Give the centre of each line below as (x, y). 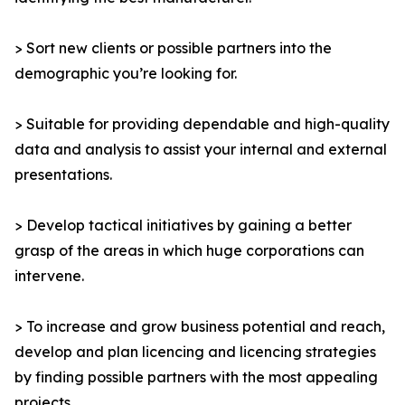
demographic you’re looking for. (126, 74)
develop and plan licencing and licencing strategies (195, 352)
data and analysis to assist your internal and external (201, 150)
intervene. (49, 276)
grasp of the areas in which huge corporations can (189, 251)
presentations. (63, 175)
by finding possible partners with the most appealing (196, 377)
